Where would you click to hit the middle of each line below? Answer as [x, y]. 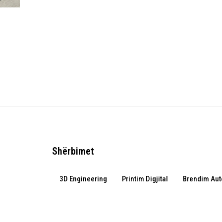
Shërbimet [73, 151]
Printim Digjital [145, 179]
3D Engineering [83, 179]
